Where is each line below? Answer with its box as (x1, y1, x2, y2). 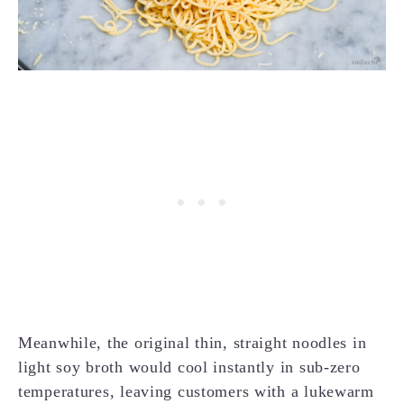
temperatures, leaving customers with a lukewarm (18, 382, 374, 401)
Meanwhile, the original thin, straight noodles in (18, 334, 367, 353)
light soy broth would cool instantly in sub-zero (18, 358, 361, 377)
